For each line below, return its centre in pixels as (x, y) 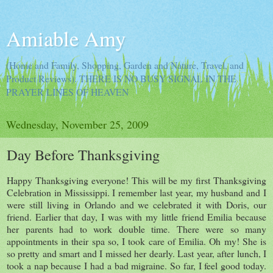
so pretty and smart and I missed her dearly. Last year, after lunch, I (136, 253)
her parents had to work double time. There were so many (136, 229)
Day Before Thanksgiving (83, 154)
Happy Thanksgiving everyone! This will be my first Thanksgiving (136, 180)
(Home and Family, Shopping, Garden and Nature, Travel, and (125, 65)
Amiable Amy (66, 38)
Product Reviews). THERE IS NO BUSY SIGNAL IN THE (121, 78)
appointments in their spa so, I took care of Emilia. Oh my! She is (136, 241)
